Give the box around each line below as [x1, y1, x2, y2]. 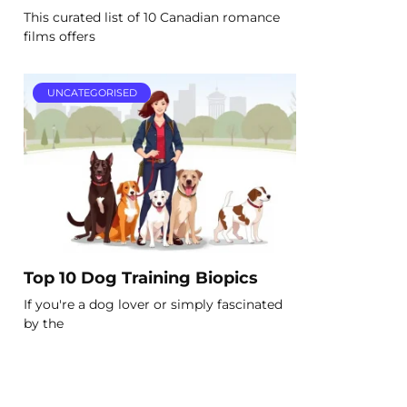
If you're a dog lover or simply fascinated [24, 295, 283, 313]
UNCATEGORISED [46, 86, 137, 100]
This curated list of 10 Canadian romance [24, 8, 280, 25]
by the [24, 314, 64, 332]
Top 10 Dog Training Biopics [24, 267, 258, 287]
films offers [24, 27, 95, 45]
